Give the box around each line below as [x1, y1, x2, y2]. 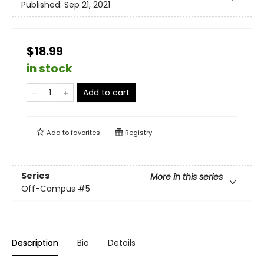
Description [12, 237, 58, 249]
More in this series [150, 171, 223, 183]
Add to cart [83, 87, 130, 99]
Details [108, 237, 136, 249]
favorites [71, 128, 100, 138]
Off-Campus [21, 183, 75, 195]
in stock [27, 61, 72, 77]
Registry [123, 128, 152, 138]
